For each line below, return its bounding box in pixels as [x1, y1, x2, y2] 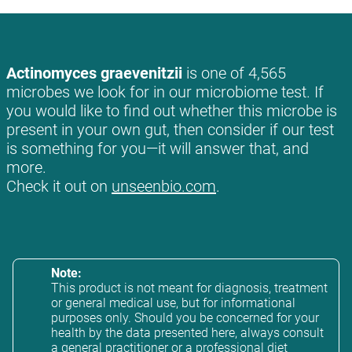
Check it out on [6, 177, 112, 196]
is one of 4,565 [182, 64, 286, 83]
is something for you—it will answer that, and [6, 139, 309, 159]
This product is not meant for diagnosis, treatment [51, 280, 328, 296]
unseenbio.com [112, 177, 216, 196]
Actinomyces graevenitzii [6, 64, 182, 83]
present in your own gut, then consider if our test [6, 120, 334, 140]
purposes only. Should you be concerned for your [51, 310, 319, 326]
